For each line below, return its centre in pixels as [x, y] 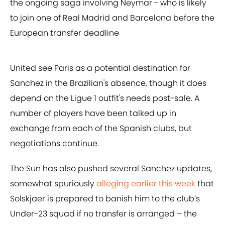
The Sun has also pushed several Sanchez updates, [111, 169]
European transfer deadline [65, 33]
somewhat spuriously [53, 184]
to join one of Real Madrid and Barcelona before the [112, 18]
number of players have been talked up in [93, 114]
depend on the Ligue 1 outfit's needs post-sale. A [105, 98]
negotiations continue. [54, 144]
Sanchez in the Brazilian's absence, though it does [108, 83]
